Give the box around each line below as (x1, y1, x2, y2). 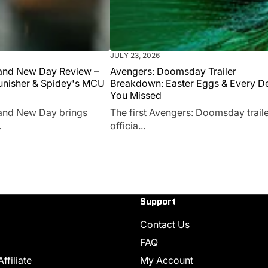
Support (140, 194, 176, 208)
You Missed (110, 89, 162, 101)
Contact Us (140, 218, 190, 230)
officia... (110, 119, 145, 132)
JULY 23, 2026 (110, 50, 160, 60)
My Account (140, 254, 193, 266)
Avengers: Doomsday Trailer (110, 65, 236, 77)
